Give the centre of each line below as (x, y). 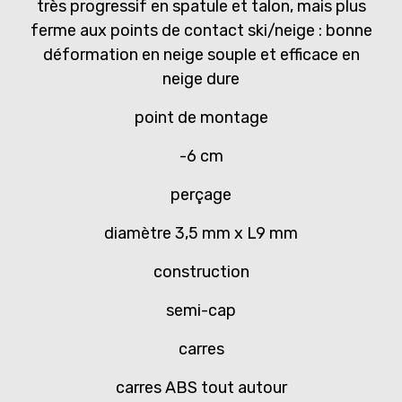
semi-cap (201, 311)
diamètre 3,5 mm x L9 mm (201, 234)
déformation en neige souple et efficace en (201, 55)
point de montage (201, 118)
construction (201, 272)
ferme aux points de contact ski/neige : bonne (201, 31)
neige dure (201, 79)
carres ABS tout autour (201, 388)
